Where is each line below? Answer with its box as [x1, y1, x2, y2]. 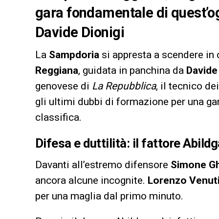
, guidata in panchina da [78, 65, 186, 77]
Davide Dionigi [35, 24, 124, 41]
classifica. [35, 111, 82, 124]
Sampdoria [49, 49, 99, 61]
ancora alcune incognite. [35, 175, 148, 187]
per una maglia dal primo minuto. [35, 190, 183, 202]
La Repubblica [92, 80, 156, 92]
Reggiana [35, 65, 78, 77]
